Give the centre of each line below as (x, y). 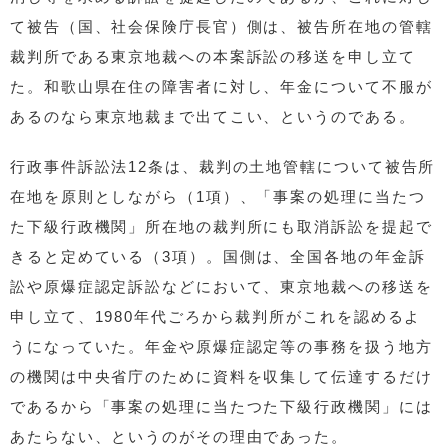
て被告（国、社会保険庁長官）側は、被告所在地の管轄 (221, 26)
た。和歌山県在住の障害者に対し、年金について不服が (221, 86)
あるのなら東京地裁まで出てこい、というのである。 (213, 116)
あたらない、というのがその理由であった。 (179, 436)
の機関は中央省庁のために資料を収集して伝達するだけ (221, 376)
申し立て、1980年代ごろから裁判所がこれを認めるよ (216, 316)
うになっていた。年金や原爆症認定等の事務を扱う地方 (221, 346)
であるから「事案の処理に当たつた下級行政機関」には (221, 406)
